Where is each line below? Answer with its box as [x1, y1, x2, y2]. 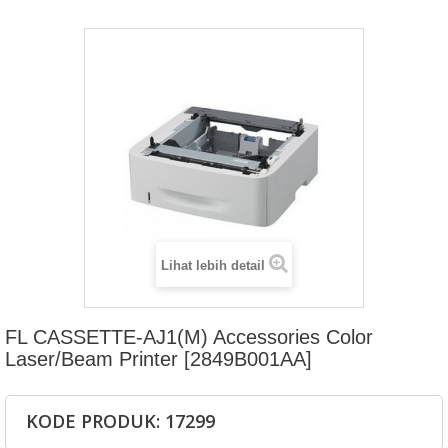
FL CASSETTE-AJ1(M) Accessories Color [5, 325, 373, 348]
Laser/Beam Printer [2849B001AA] [5, 347, 312, 370]
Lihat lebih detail [160, 257, 265, 273]
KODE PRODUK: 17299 [26, 408, 215, 433]
